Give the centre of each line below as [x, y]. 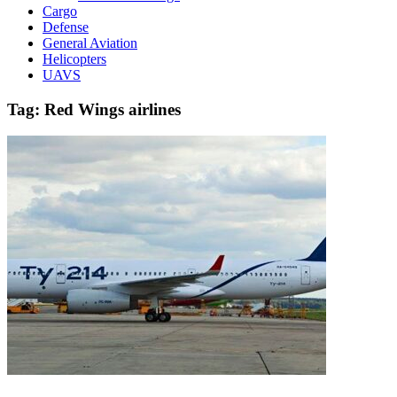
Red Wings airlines [113, 109]
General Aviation [90, 43]
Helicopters [74, 58]
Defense [66, 27]
